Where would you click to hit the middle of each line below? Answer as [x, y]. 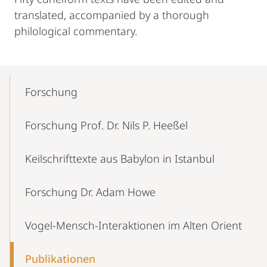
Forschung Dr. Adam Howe [90, 192]
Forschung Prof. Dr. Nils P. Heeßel [106, 125]
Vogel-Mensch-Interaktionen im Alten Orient [133, 225]
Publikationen [60, 259]
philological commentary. [76, 31]
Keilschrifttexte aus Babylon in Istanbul [120, 159]
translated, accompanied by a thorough [112, 15]
